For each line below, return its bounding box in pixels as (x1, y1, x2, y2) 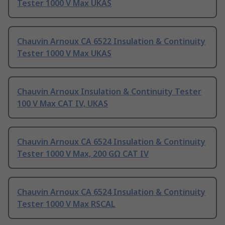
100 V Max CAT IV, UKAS (17, 98, 108, 109)
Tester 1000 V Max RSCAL (17, 198, 116, 210)
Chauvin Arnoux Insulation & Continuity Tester (17, 86, 201, 97)
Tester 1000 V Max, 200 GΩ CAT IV (17, 148, 149, 160)
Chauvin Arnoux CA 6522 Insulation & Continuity (17, 36, 205, 47)
